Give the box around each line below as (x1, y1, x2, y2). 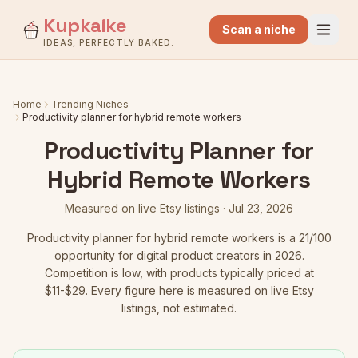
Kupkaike (43, 13, 127, 38)
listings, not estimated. (121, 301, 237, 315)
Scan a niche (222, 22, 296, 36)
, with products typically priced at (139, 266, 314, 280)
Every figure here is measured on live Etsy (87, 284, 314, 297)
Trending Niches (51, 98, 129, 110)
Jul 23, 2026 (229, 201, 293, 215)
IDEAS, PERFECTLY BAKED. (43, 38, 175, 47)
